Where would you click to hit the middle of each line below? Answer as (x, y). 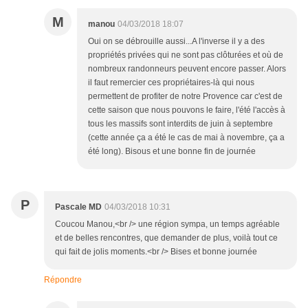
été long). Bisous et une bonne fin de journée (172, 152)
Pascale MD (78, 207)
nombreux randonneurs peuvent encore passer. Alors (187, 69)
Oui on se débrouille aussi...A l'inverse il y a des (176, 42)
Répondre (63, 280)
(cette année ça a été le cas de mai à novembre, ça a (186, 138)
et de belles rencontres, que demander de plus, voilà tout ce (166, 238)
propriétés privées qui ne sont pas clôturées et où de (186, 55)
